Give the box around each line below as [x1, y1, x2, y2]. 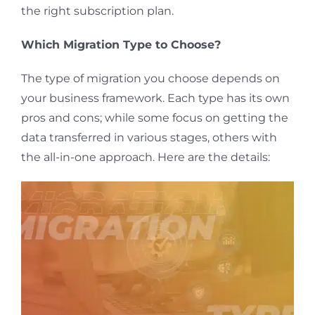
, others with [207, 131, 277, 145]
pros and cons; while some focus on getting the [20, 111, 288, 125]
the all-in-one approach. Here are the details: [20, 150, 270, 165]
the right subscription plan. [20, 4, 174, 18]
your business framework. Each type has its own [20, 91, 290, 105]
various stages [127, 131, 207, 145]
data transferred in [20, 131, 127, 145]
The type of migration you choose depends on [20, 72, 280, 86]
